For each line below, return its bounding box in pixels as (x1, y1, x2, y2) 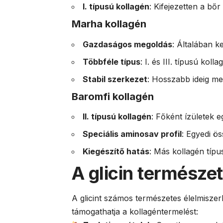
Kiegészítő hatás (83, 146, 149, 156)
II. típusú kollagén (83, 111, 151, 121)
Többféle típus (83, 56, 140, 67)
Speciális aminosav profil (83, 129, 182, 139)
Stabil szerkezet (83, 74, 147, 84)
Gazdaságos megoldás (83, 39, 172, 49)
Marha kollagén (72, 18, 146, 30)
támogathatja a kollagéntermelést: (72, 207, 198, 217)
